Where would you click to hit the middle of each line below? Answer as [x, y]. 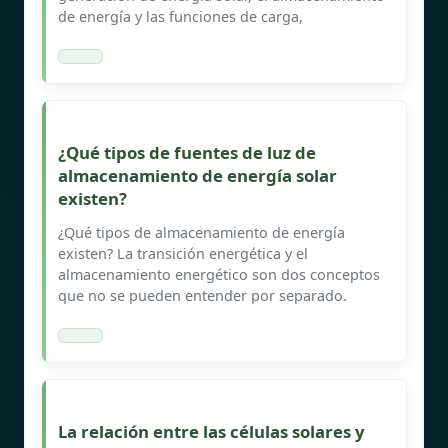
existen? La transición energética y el [183, 253]
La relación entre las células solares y [211, 431]
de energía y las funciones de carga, [180, 16]
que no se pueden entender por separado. [202, 295]
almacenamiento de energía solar [197, 175]
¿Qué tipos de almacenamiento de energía [201, 232]
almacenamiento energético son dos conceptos [219, 274]
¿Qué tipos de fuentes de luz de [187, 152]
